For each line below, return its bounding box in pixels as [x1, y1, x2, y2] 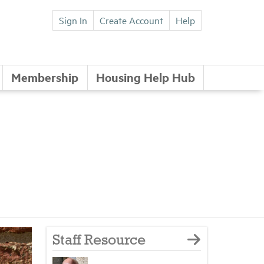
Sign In [59, 14, 87, 27]
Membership [11, 69, 79, 85]
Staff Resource [52, 233, 146, 248]
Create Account [100, 14, 163, 27]
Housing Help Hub [95, 69, 195, 85]
